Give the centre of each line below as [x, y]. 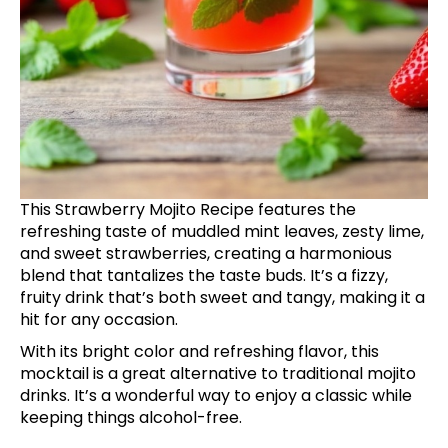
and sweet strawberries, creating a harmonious [206, 253]
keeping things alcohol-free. [131, 417]
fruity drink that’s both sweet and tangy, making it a [222, 297]
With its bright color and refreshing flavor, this [199, 351]
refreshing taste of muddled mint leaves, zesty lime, [222, 231]
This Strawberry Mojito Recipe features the [188, 209]
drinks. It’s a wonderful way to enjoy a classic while [216, 395]
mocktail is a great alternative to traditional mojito [218, 373]
